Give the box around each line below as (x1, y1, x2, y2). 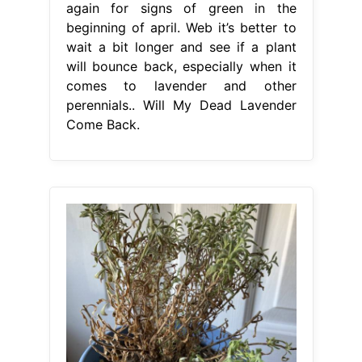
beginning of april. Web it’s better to (65, 19, 297, 36)
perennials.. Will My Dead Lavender (65, 96, 297, 113)
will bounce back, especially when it (65, 57, 297, 74)
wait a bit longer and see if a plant (65, 38, 297, 55)
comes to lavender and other (65, 77, 297, 94)
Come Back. (65, 116, 140, 133)
